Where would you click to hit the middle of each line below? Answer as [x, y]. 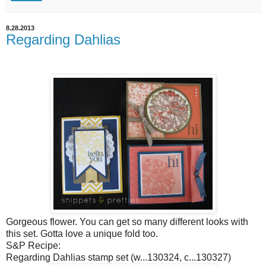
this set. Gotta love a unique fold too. [82, 233]
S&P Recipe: [33, 245]
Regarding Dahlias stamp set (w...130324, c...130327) [118, 257]
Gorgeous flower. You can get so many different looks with [127, 221]
